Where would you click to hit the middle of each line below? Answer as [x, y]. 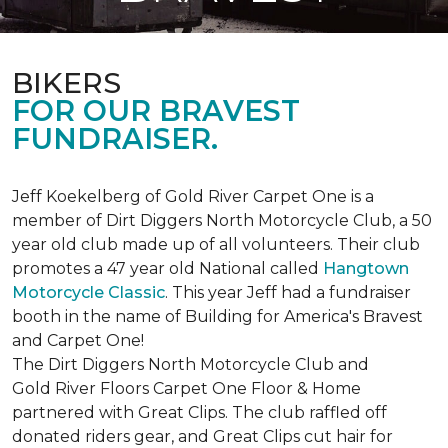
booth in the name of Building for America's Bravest [217, 316]
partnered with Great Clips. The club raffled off [199, 412]
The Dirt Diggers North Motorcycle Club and [190, 364]
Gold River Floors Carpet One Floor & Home [186, 388]
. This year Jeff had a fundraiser [288, 292]
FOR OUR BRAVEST [156, 110]
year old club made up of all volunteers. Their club [216, 244]
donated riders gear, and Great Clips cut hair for [202, 436]
